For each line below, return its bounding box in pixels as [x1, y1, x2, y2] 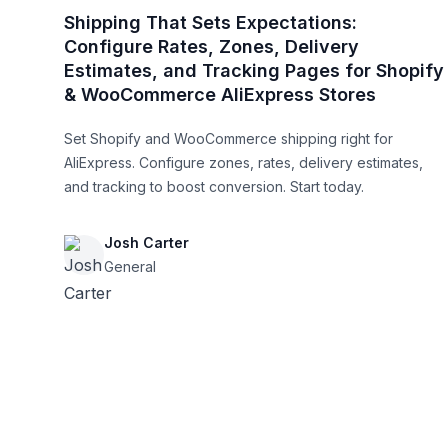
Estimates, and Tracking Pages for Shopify [64, 59, 444, 81]
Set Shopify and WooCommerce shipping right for [64, 129, 393, 147]
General [104, 257, 156, 275]
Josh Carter [104, 233, 189, 251]
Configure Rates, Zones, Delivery [64, 35, 359, 57]
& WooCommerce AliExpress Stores [64, 83, 376, 105]
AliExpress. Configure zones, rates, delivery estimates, [64, 153, 423, 171]
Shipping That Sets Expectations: [64, 11, 357, 33]
